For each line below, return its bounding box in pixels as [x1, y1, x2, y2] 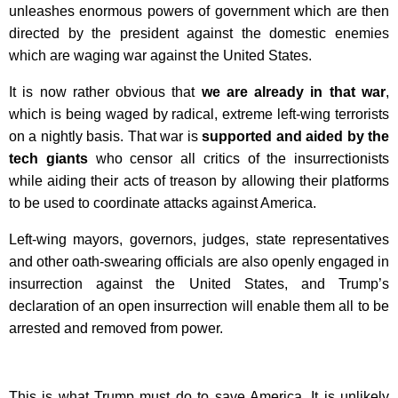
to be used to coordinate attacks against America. [9, 195, 316, 211]
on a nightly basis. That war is [9, 129, 203, 145]
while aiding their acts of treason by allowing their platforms [9, 173, 389, 189]
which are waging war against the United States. [9, 48, 312, 64]
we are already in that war [201, 84, 386, 100]
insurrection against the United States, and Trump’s [9, 276, 389, 292]
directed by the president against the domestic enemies [9, 26, 389, 42]
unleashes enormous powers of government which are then [9, 4, 389, 20]
